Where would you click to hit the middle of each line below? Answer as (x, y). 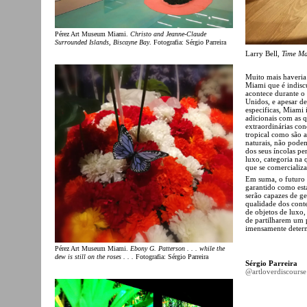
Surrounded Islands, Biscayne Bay (102, 42)
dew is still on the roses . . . (94, 257)
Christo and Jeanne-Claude (168, 34)
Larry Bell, (263, 53)
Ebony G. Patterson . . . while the (177, 249)
